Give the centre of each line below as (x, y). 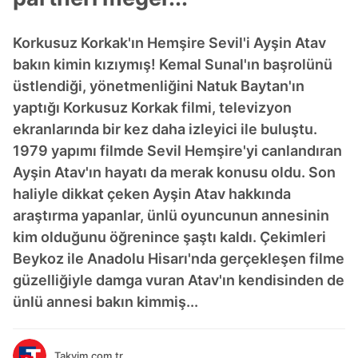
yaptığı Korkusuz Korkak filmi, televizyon (152, 107)
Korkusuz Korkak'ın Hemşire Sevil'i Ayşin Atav (169, 43)
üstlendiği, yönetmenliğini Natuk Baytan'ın (159, 86)
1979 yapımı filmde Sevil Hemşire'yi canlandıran (177, 151)
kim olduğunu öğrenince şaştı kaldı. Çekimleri (169, 237)
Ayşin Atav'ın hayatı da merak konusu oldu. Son (174, 172)
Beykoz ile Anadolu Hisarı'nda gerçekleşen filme (179, 259)
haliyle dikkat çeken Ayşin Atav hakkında (152, 194)
